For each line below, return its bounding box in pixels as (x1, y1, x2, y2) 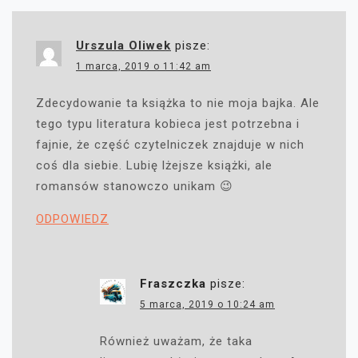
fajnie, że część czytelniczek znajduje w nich (36, 137, 304, 153)
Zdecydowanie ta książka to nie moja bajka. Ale (36, 96, 320, 111)
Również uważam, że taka (100, 334, 253, 349)
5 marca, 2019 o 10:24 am (140, 299, 275, 311)
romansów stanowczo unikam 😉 (36, 179, 233, 194)
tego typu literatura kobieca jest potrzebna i (36, 117, 300, 132)
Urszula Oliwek (76, 38, 171, 54)
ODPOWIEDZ (36, 212, 109, 227)
